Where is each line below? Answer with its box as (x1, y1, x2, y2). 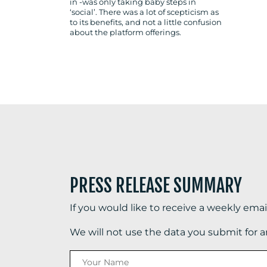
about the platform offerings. (70, 27, 181, 37)
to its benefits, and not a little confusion (70, 17, 222, 27)
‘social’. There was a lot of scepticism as (70, 7, 219, 17)
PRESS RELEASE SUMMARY (70, 174, 242, 197)
